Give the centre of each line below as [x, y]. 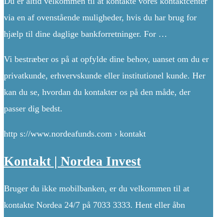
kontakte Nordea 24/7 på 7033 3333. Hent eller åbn [94, 205]
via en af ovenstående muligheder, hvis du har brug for [100, 18]
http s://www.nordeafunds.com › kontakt [75, 134]
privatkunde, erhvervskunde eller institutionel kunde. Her [105, 76]
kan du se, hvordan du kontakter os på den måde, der [97, 92]
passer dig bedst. [33, 109]
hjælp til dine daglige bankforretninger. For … [85, 34]
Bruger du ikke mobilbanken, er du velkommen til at [97, 189]
